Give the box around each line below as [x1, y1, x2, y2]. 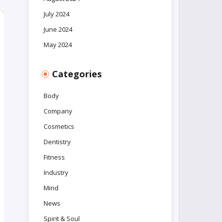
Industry [44, 168, 69, 177]
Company [44, 107, 73, 115]
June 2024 [44, 25, 73, 34]
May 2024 [44, 40, 72, 49]
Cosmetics [44, 122, 75, 131]
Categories [52, 68, 102, 80]
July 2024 [44, 9, 70, 18]
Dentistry [44, 137, 71, 146]
